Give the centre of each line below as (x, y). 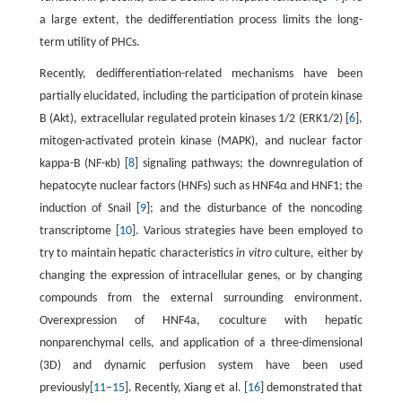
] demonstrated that (311, 388)
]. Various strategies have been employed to (247, 231)
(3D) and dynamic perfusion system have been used (201, 366)
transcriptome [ (79, 231)
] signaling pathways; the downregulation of (249, 164)
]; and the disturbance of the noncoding (255, 209)
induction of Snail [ (90, 209)
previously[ (66, 388)
